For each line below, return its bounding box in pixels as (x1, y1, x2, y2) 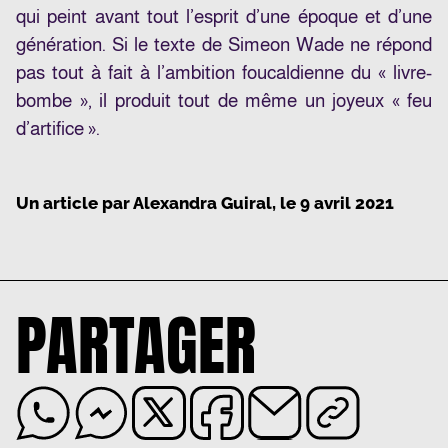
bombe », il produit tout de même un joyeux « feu (16, 90, 432, 112)
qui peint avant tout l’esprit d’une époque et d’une (16, 6, 432, 28)
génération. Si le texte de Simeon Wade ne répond (16, 34, 432, 56)
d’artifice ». (16, 118, 100, 140)
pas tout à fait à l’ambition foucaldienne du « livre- (16, 62, 432, 84)
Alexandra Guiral (133, 193, 272, 214)
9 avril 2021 (300, 193, 394, 214)
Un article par (16, 193, 133, 214)
